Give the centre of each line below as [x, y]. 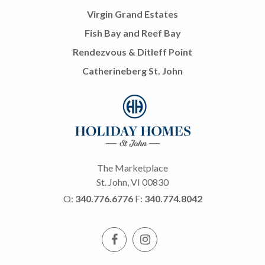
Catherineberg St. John [132, 70]
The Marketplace [132, 167]
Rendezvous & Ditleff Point [132, 51]
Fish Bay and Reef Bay [132, 33]
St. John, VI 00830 [132, 182]
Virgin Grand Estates [132, 14]
